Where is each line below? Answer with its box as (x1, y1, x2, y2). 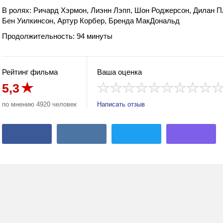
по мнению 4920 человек (2, 101, 77, 108)
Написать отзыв (97, 101, 145, 108)
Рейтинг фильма (2, 68, 58, 76)
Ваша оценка (97, 68, 142, 76)
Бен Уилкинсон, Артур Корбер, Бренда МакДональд (2, 16, 180, 25)
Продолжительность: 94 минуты (2, 32, 112, 40)
